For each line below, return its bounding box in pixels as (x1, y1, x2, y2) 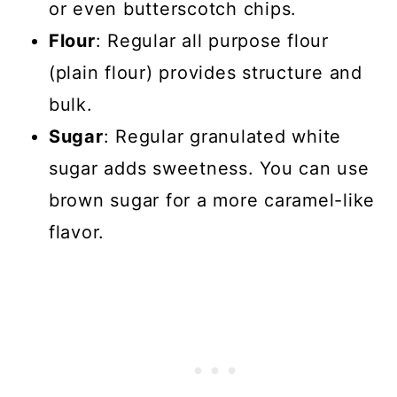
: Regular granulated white (103, 126, 342, 148)
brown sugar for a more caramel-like (48, 190, 376, 212)
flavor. (48, 222, 105, 244)
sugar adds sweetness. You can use (48, 158, 370, 180)
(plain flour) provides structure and (48, 62, 362, 84)
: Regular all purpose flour (95, 30, 329, 52)
